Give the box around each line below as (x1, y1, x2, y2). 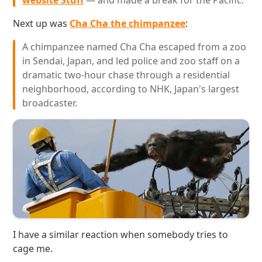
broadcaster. (22, 96, 78, 109)
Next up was (13, 17, 70, 30)
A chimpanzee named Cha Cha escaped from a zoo (22, 40, 247, 53)
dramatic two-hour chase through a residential (22, 68, 230, 81)
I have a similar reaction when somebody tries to (13, 227, 229, 241)
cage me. (13, 242, 53, 255)
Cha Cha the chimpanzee (70, 17, 186, 30)
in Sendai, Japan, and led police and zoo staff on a (22, 54, 240, 67)
